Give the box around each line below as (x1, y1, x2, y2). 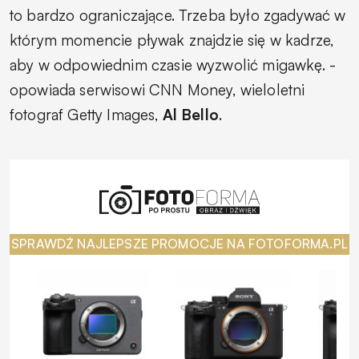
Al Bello (162, 104, 219, 124)
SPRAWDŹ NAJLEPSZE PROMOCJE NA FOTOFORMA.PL (11, 236, 348, 252)
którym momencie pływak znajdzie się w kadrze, (10, 30, 334, 50)
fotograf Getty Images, (10, 104, 163, 124)
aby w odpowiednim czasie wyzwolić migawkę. (10, 54, 325, 75)
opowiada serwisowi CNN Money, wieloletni (10, 79, 305, 99)
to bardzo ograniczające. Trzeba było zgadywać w (10, 5, 346, 25)
